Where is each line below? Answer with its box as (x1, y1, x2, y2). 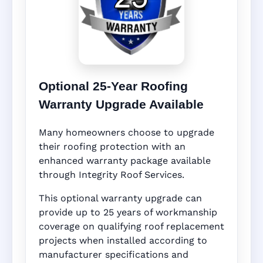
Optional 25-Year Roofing (39, 79, 188, 93)
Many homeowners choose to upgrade (39, 127, 214, 139)
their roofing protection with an (39, 141, 186, 153)
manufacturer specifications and (39, 249, 188, 261)
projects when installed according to (39, 235, 207, 247)
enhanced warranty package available (39, 155, 211, 167)
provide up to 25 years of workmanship (39, 207, 217, 218)
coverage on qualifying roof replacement (39, 221, 224, 232)
